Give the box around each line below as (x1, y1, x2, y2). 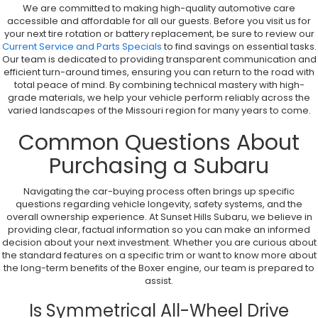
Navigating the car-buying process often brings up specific (23, 185, 295, 199)
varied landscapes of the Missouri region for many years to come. (7, 104, 311, 118)
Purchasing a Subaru (49, 151, 269, 182)
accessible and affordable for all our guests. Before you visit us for (7, 14, 311, 28)
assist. (145, 274, 173, 288)
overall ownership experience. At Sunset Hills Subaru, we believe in (6, 210, 312, 224)
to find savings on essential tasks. (161, 40, 317, 54)
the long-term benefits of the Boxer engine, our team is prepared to (4, 261, 314, 275)
